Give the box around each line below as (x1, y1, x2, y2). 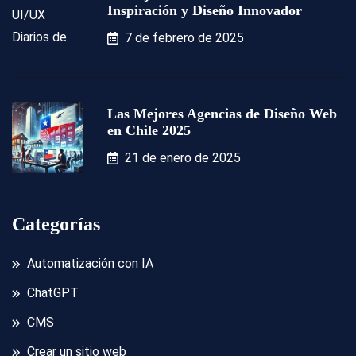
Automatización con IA (27, 256, 153, 272)
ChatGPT (27, 285, 79, 301)
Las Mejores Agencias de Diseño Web (107, 106, 337, 122)
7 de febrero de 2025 (125, 30, 244, 46)
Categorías (12, 214, 100, 235)
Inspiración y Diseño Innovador (107, 2, 302, 19)
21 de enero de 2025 (125, 150, 241, 166)
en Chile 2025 (107, 122, 191, 139)
